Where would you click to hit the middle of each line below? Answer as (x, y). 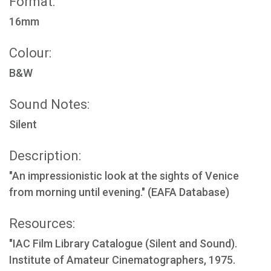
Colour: (30, 53)
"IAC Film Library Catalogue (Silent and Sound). (123, 243)
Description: (45, 156)
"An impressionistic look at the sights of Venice (124, 176)
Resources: (42, 224)
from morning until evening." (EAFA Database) (119, 192)
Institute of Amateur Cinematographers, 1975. (122, 260)
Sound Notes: (49, 104)
